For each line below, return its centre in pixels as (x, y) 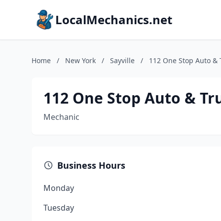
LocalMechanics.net (114, 19)
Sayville (122, 60)
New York (80, 60)
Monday (59, 188)
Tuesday (59, 208)
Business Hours (91, 165)
